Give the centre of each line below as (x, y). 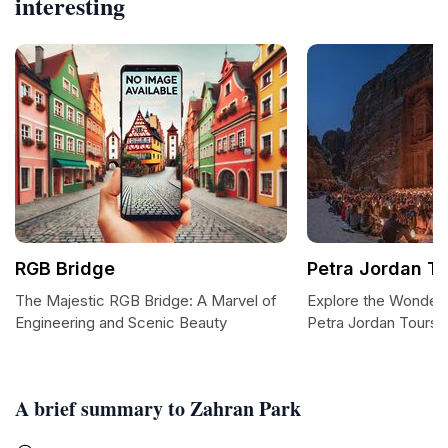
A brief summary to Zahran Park (158, 408)
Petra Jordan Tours (372, 322)
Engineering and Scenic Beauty (121, 322)
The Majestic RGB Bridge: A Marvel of (146, 300)
